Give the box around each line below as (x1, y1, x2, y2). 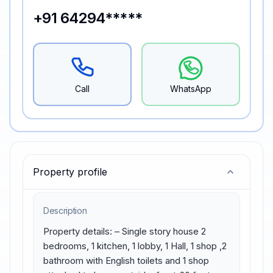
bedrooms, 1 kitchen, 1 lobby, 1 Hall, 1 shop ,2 (43, 240, 227, 252)
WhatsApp (170, 83, 211, 94)
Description (43, 205, 87, 216)
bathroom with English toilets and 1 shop (43, 255, 209, 266)
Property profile (33, 166, 107, 178)
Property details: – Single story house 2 (43, 225, 206, 237)
